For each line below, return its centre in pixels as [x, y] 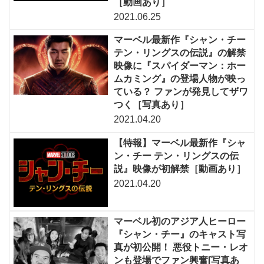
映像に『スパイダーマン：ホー [180, 66]
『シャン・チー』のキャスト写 [180, 235]
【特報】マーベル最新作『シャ [180, 143]
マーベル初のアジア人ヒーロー [180, 222]
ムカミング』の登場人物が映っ [180, 79]
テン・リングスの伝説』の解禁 [180, 53]
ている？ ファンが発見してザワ [181, 92]
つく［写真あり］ [152, 105]
